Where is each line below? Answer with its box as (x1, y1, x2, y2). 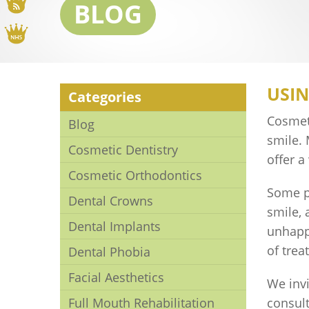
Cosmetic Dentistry (68, 141, 178, 158)
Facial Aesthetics (68, 269, 164, 286)
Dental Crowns (68, 192, 153, 209)
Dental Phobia (68, 243, 150, 260)
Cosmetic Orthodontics (68, 167, 202, 183)
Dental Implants (68, 218, 161, 235)
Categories (68, 88, 141, 106)
